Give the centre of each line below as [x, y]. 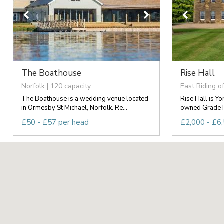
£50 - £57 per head [55, 122]
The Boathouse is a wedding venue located [85, 99]
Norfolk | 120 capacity [56, 86]
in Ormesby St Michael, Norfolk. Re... [74, 108]
